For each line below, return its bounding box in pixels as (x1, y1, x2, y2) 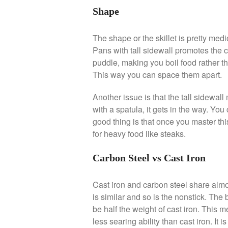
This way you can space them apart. (93, 69, 222, 81)
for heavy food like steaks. (93, 128, 186, 140)
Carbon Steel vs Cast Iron (93, 152, 206, 164)
